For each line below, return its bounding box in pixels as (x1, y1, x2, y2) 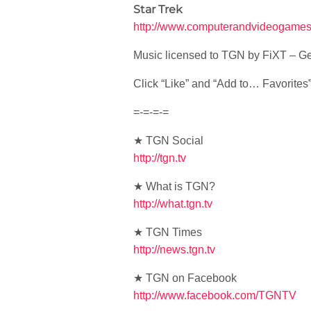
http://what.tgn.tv (133, 198, 212, 210)
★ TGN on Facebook (133, 272, 237, 284)
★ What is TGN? (133, 180, 215, 192)
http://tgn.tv (133, 152, 186, 164)
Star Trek (133, 3, 183, 16)
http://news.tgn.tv (133, 244, 215, 255)
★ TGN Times (133, 226, 202, 238)
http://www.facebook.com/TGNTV (133, 289, 296, 301)
